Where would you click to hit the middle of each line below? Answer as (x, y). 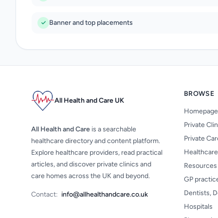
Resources (200, 166)
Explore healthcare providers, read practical (97, 153)
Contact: (45, 194)
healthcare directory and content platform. (96, 141)
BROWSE (199, 94)
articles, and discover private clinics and (91, 164)
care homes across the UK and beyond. (91, 176)
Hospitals (198, 207)
